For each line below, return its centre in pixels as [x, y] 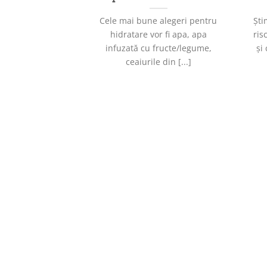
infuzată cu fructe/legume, [158, 48]
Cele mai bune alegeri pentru [159, 20]
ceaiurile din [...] [158, 61]
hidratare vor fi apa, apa [158, 34]
